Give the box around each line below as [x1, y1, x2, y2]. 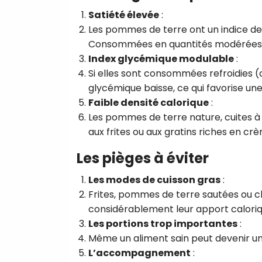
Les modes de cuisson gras [88, 173, 220, 187]
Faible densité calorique [88, 95, 209, 109]
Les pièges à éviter [77, 148, 209, 168]
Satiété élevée [88, 8, 159, 22]
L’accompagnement [88, 246, 191, 260]
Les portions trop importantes [88, 216, 237, 230]
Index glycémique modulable [88, 51, 234, 65]
